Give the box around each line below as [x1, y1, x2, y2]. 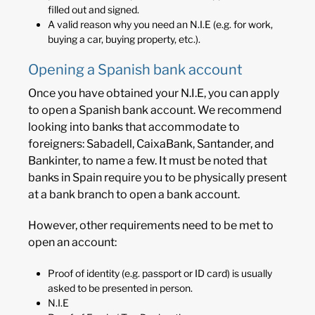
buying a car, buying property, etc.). [48, 32, 200, 45]
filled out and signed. [48, 3, 139, 15]
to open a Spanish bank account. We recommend [28, 103, 282, 117]
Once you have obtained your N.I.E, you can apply [28, 86, 279, 100]
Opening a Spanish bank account [28, 60, 243, 78]
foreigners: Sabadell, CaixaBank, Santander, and [28, 136, 274, 150]
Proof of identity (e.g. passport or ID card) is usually [48, 266, 272, 279]
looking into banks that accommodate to [28, 120, 240, 134]
